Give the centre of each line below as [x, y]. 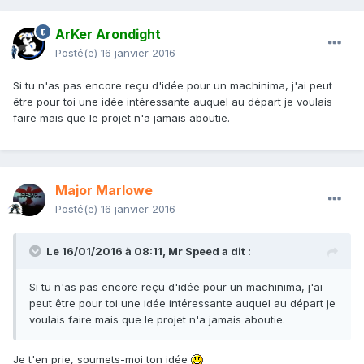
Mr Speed [194, 251]
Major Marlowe [104, 191]
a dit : [235, 251]
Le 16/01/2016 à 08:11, [107, 251]
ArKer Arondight [108, 35]
